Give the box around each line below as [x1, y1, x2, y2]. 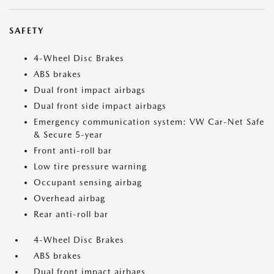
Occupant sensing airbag [34, 177, 142, 188]
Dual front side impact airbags [34, 101, 166, 111]
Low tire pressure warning [34, 161, 147, 172]
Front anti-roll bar [34, 146, 112, 156]
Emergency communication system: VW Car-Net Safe [34, 117, 264, 127]
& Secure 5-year [34, 130, 103, 140]
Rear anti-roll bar [34, 209, 108, 220]
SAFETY [9, 26, 44, 36]
